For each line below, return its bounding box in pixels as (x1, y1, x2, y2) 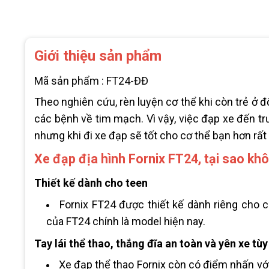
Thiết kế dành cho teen (34, 177, 148, 190)
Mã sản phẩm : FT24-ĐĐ (34, 74, 148, 87)
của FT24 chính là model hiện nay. (46, 214, 205, 228)
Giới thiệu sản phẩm (34, 47, 162, 64)
